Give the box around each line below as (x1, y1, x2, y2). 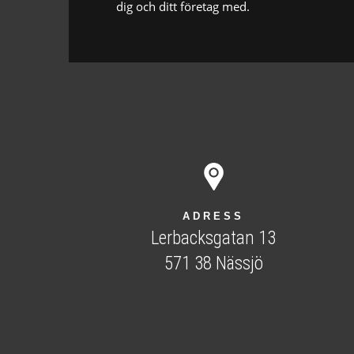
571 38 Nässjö (164, 252, 263, 274)
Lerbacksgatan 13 (151, 227, 277, 249)
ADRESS (183, 209, 245, 222)
